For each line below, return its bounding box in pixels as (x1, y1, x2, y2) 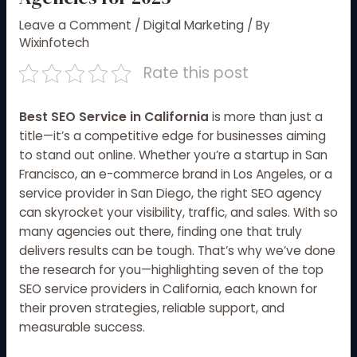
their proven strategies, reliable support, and (18, 300, 284, 317)
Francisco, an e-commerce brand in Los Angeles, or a (18, 166, 332, 183)
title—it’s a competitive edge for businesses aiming (18, 127, 326, 145)
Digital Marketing (143, 16, 244, 33)
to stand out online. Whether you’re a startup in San (18, 147, 328, 164)
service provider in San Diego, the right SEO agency (18, 185, 322, 202)
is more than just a (208, 108, 323, 126)
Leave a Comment (18, 16, 131, 33)
